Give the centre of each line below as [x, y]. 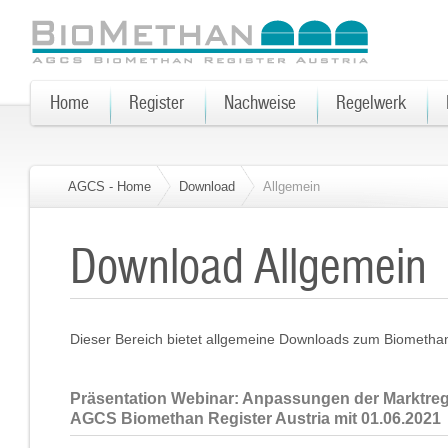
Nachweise [260, 102]
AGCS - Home [109, 186]
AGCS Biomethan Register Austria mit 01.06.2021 [255, 418]
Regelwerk [371, 102]
